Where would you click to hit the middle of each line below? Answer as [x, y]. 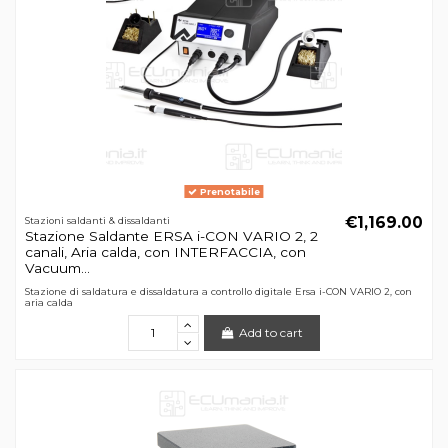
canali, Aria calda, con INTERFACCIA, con [165, 251]
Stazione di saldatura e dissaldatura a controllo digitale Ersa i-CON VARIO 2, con [218, 291]
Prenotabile [228, 191]
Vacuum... [57, 267]
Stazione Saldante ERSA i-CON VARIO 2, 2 [171, 235]
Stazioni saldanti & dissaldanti [97, 220]
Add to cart [271, 332]
